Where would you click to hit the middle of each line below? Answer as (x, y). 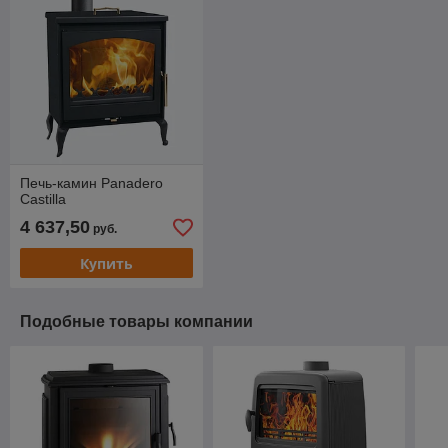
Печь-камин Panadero (91, 183)
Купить (106, 263)
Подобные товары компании (136, 322)
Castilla (43, 199)
